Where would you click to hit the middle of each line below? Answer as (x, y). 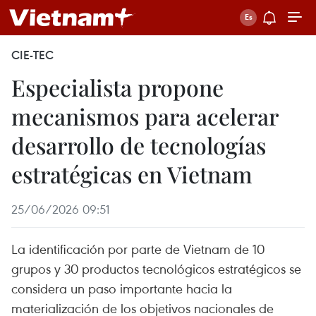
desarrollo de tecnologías (139, 145)
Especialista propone (117, 87)
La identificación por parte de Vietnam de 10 (138, 249)
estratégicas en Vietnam (132, 174)
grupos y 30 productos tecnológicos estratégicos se (156, 268)
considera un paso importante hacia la (122, 288)
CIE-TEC (32, 55)
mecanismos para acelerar (145, 116)
